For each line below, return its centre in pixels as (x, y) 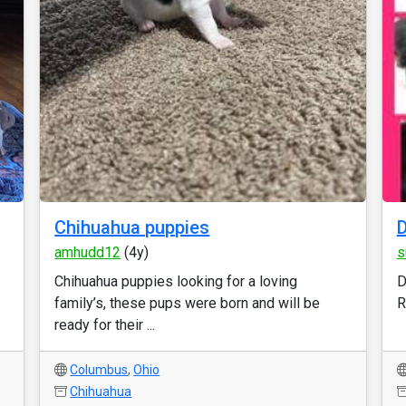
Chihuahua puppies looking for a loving (176, 281)
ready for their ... (105, 325)
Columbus (99, 370)
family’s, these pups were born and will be (188, 303)
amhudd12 (88, 252)
